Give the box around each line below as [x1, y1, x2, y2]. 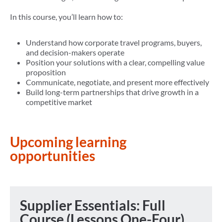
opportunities [10, 147, 95, 165]
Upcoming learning [10, 133, 126, 151]
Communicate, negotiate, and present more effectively [26, 77, 211, 87]
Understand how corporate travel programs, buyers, [26, 38, 202, 48]
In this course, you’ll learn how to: [10, 12, 124, 22]
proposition [26, 67, 67, 77]
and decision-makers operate [26, 48, 126, 57]
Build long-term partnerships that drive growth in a [26, 87, 199, 97]
